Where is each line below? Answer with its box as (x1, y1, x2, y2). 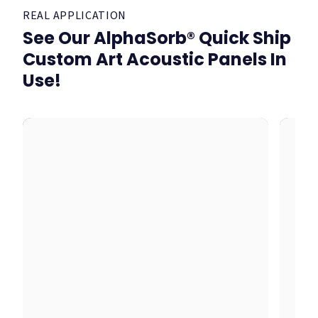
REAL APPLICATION (23, 8, 127, 24)
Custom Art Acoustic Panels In (23, 47, 287, 71)
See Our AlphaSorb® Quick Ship (23, 26, 291, 50)
